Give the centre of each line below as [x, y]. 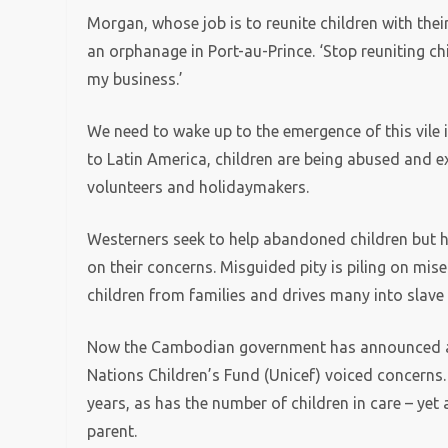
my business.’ [135, 79]
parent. [112, 431]
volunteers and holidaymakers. [198, 187]
